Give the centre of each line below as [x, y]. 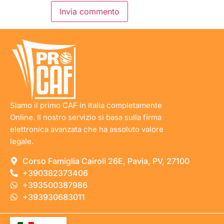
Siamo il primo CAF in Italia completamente [86, 105]
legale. [22, 141]
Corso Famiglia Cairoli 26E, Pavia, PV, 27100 [106, 161]
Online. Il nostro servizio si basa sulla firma [86, 117]
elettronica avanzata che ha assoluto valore [87, 129]
